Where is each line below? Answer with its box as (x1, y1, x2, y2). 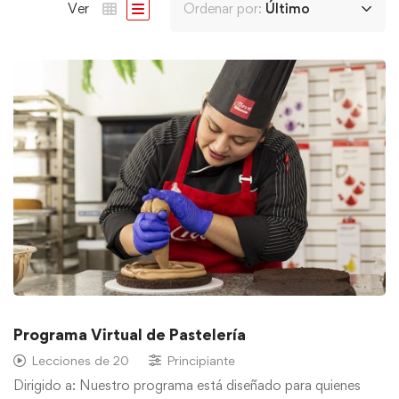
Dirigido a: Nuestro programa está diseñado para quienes (13, 377, 361, 395)
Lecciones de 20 (31, 353, 129, 369)
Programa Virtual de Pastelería (13, 325, 246, 345)
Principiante (167, 353, 235, 369)
